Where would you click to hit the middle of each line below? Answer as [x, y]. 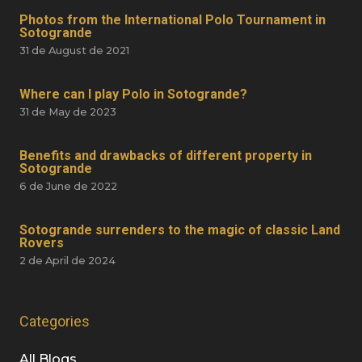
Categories [55, 322]
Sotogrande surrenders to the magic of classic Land [180, 230]
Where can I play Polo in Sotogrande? [133, 95]
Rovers [42, 243]
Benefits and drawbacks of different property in [166, 156]
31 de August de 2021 [74, 51]
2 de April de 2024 [67, 261]
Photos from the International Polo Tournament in [173, 20]
